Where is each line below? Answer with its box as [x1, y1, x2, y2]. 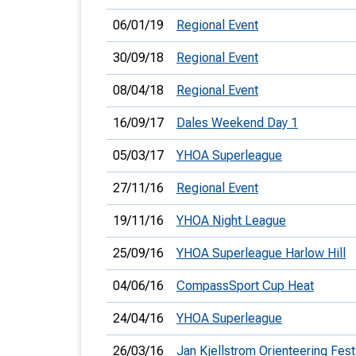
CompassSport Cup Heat [176, 278, 314, 293]
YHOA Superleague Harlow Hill [176, 246, 346, 261]
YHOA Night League [176, 213, 286, 228]
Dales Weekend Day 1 [176, 115, 298, 130]
